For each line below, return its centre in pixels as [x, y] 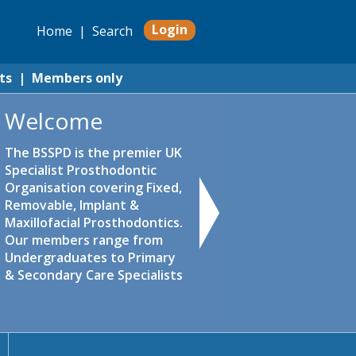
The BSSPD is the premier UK [93, 153]
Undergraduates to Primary [90, 257]
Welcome [54, 121]
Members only [77, 78]
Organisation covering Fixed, [93, 188]
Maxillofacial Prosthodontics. [94, 222]
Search [112, 31]
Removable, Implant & [72, 205]
